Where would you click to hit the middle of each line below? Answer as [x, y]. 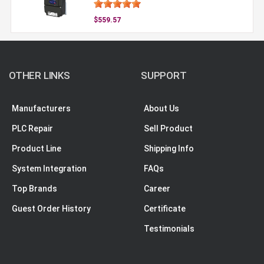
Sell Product [168, 128]
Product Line [37, 148]
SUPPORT [164, 75]
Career [157, 188]
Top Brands [34, 188]
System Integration [49, 168]
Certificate [165, 208]
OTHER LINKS [39, 75]
